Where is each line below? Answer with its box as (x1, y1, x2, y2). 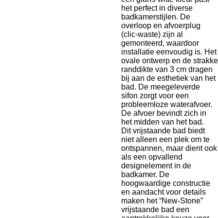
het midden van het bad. (121, 118, 204, 127)
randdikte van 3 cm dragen (121, 65, 213, 74)
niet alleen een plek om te (121, 135, 210, 144)
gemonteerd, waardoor (121, 39, 199, 48)
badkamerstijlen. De (121, 13, 190, 21)
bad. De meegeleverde (121, 83, 200, 91)
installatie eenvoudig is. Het (121, 48, 217, 56)
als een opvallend (121, 153, 182, 162)
